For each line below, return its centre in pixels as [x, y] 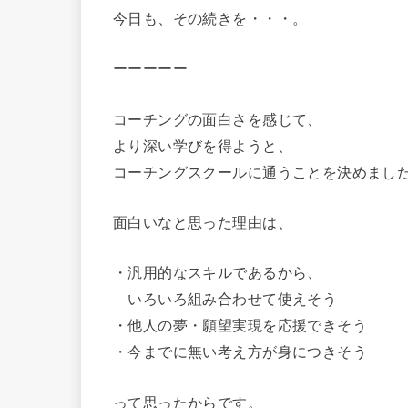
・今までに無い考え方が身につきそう [240, 351]
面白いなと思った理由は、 [203, 221]
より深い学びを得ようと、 [203, 144]
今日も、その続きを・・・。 [210, 17]
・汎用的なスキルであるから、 [218, 272]
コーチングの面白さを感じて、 [218, 118]
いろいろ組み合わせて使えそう [225, 298]
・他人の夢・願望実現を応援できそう [240, 325]
